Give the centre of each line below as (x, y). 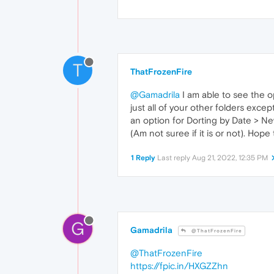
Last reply (175, 158)
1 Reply (143, 158)
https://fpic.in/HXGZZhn (179, 266)
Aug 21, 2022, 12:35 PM (230, 158)
